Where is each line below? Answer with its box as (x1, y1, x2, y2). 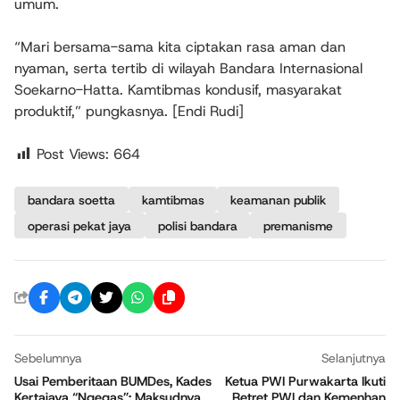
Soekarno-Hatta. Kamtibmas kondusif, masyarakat (14, 80, 342, 100)
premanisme (263, 217, 334, 234)
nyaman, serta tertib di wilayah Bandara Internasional (14, 59, 362, 79)
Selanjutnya (321, 350, 386, 367)
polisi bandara (157, 217, 237, 234)
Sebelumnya (14, 350, 82, 367)
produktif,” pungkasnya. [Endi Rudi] (14, 102, 244, 121)
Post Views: (37, 145, 109, 164)
